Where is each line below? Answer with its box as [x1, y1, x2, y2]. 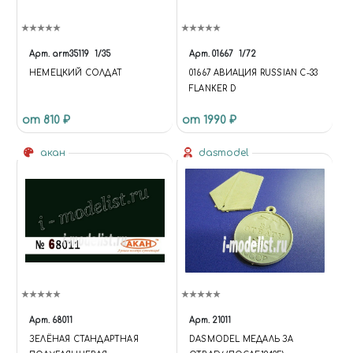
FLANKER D [189, 84, 236, 93]
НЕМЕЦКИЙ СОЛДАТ [29, 68, 122, 77]
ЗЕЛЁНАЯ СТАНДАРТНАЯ [29, 334, 139, 344]
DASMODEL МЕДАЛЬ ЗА [189, 334, 294, 344]
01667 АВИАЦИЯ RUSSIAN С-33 [189, 68, 318, 77]
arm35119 [52, 49, 89, 58]
